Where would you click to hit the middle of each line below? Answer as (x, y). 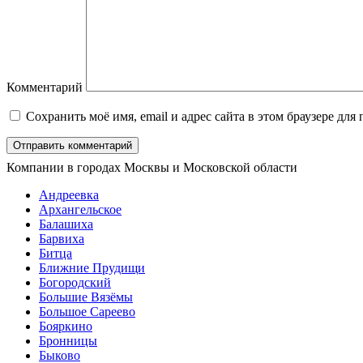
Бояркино (66, 327)
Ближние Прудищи (92, 268)
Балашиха (66, 224)
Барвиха (62, 239)
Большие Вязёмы (86, 297)
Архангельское (80, 210)
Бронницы (68, 341)
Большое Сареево (87, 312)
